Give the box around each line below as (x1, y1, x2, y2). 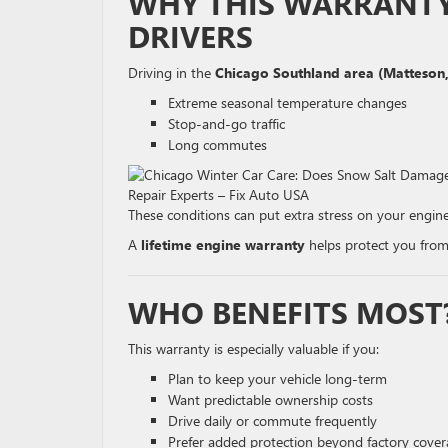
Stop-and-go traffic (168, 113, 285, 133)
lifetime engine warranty (141, 234, 305, 254)
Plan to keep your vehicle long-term (168, 368, 387, 388)
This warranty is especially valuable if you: (128, 338, 379, 358)
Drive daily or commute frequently (168, 410, 377, 430)
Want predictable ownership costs (168, 389, 373, 409)
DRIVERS (128, 15, 253, 56)
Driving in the (128, 62, 215, 82)
